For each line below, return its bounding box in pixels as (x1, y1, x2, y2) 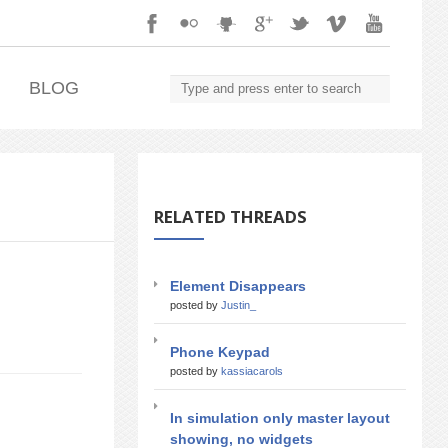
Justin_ (221, 298, 256, 311)
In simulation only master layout (170, 409, 390, 426)
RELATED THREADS (154, 204, 307, 228)
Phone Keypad (170, 343, 270, 360)
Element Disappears (170, 277, 306, 294)
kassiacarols (221, 364, 283, 377)
